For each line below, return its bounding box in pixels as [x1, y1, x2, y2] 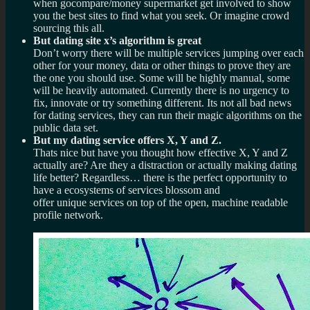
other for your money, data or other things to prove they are [33, 59, 291, 71]
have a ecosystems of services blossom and [33, 183, 220, 196]
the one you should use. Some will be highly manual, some [33, 71, 290, 84]
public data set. [33, 121, 98, 134]
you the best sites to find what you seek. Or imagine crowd [33, 9, 289, 21]
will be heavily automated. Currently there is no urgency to [33, 84, 289, 96]
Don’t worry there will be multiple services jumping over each [33, 46, 304, 59]
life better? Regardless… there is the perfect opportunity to [33, 171, 287, 183]
